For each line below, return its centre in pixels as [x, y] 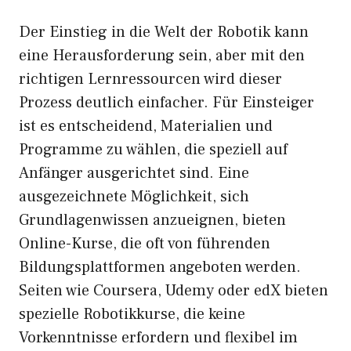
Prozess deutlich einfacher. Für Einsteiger [166, 103]
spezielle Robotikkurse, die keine [132, 315]
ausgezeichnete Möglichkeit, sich [134, 197]
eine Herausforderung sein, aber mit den [162, 56]
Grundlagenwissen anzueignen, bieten [152, 221]
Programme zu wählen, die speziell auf [153, 150]
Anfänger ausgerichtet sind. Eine [134, 174]
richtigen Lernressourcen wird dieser [150, 80]
